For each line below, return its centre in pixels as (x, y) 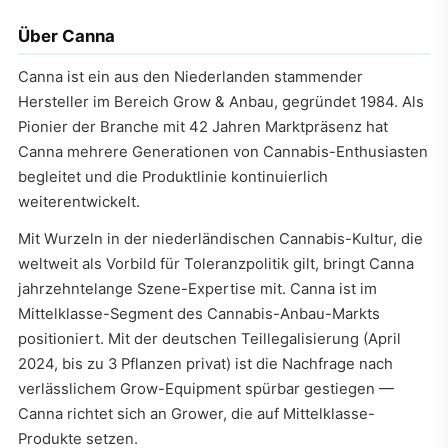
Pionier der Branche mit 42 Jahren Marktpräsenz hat (203, 127)
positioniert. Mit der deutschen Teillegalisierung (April (209, 339)
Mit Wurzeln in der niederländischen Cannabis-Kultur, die (220, 239)
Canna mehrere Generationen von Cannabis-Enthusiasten (223, 152)
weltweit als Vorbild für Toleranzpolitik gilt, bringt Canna (216, 264)
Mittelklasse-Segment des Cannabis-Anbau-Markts (199, 314)
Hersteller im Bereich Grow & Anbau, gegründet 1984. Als (221, 102)
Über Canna (66, 36)
